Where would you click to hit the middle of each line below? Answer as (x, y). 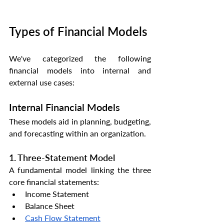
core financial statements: (54, 182)
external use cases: (42, 82)
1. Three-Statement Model (62, 158)
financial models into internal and (80, 70)
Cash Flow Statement (63, 218)
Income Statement (57, 194)
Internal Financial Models (64, 107)
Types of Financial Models (78, 31)
